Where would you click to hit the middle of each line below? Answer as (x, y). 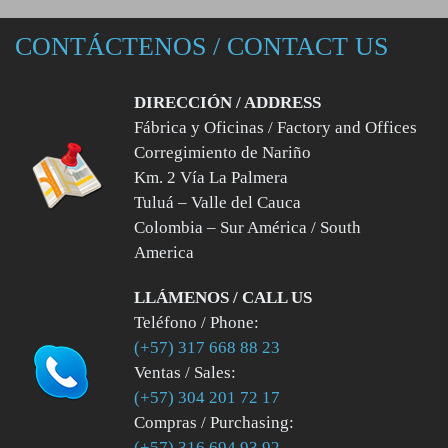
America (164, 253)
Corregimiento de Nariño (222, 153)
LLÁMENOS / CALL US (223, 298)
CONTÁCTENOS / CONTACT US (201, 46)
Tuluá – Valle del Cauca (217, 203)
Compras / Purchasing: (214, 423)
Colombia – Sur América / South (247, 228)
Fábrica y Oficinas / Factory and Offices (275, 128)
